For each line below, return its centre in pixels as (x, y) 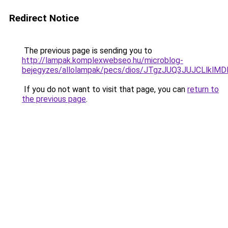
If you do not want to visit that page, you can (105, 89)
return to (203, 89)
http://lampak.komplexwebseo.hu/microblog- (103, 60)
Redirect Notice (44, 18)
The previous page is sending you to (87, 51)
